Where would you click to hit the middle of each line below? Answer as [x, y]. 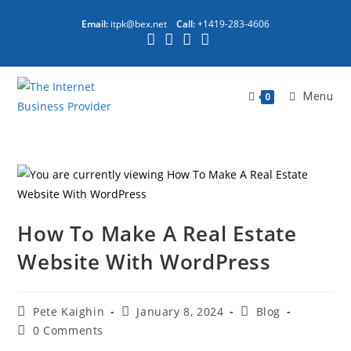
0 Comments [69, 330]
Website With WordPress [144, 262]
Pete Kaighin [69, 311]
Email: [95, 24]
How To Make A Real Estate [157, 233]
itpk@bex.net [139, 24]
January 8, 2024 [180, 311]
